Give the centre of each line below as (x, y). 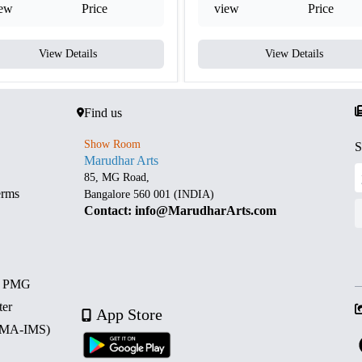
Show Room (113, 145)
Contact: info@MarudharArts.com (181, 211)
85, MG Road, (119, 178)
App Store (129, 314)
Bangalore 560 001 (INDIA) (149, 195)
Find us (103, 113)
